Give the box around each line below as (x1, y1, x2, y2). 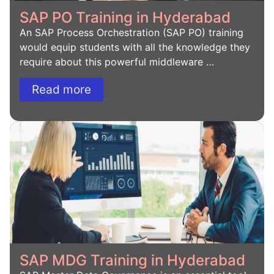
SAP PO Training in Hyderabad (20, 8, 231, 26)
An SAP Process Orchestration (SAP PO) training (20, 26, 243, 39)
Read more (32, 83, 91, 97)
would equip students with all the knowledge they (20, 40, 250, 53)
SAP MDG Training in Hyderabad (20, 251, 245, 270)
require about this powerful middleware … (20, 55, 214, 68)
